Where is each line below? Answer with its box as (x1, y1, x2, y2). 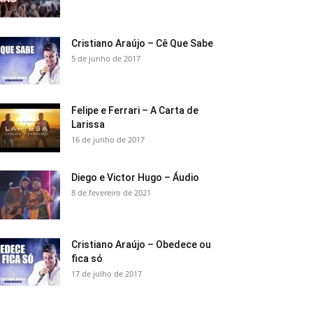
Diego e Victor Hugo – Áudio (71, 172, 199, 183)
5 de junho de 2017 (71, 53, 140, 64)
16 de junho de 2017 (71, 134, 145, 145)
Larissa (71, 119, 105, 130)
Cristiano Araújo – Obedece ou (71, 239, 211, 250)
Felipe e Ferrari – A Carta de (71, 105, 198, 116)
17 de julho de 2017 (71, 268, 142, 279)
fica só (71, 253, 103, 264)
